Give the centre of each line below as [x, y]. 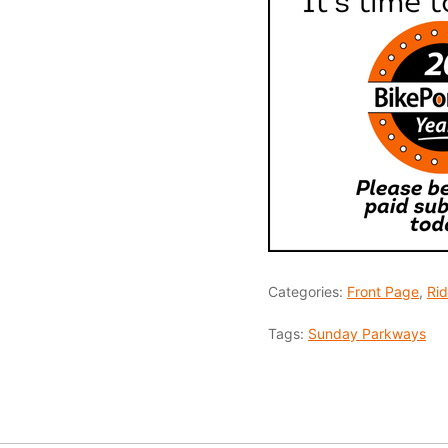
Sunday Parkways [367, 333]
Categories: [307, 291]
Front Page [383, 291]
